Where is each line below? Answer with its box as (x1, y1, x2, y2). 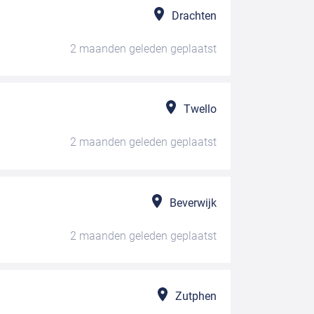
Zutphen (175, 289, 217, 303)
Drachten (171, 8, 217, 22)
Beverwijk (169, 196, 217, 210)
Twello (183, 102, 217, 116)
